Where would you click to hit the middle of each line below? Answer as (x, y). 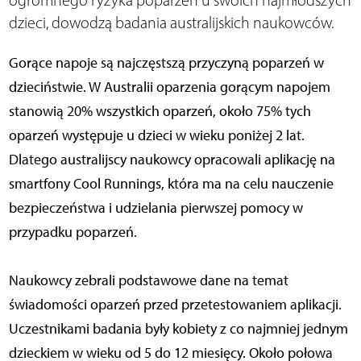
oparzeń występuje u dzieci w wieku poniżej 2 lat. (156, 136)
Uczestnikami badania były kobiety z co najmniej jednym (178, 329)
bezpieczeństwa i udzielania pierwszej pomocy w (156, 208)
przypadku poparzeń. (73, 232)
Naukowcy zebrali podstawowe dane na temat (148, 281)
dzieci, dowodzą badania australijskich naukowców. (171, 23)
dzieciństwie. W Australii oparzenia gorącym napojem (169, 87)
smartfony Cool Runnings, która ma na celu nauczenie (171, 184)
